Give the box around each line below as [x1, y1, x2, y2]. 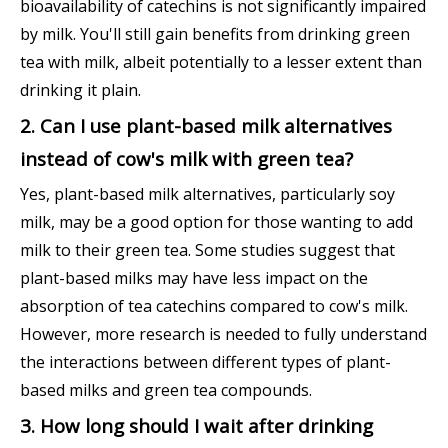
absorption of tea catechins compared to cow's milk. [20, 295, 408, 318]
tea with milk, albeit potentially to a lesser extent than [20, 51, 422, 74]
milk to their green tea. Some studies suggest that [20, 239, 395, 262]
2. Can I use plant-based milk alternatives [20, 113, 392, 139]
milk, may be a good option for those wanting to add [20, 211, 413, 234]
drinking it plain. [20, 79, 141, 102]
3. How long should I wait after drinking [20, 413, 373, 439]
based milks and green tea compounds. [20, 379, 312, 402]
